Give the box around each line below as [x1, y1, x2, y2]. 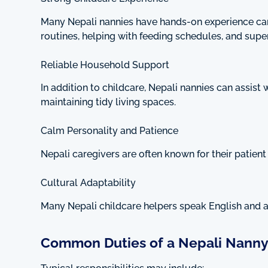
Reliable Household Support [41, 59, 169, 71]
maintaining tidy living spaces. [41, 96, 176, 108]
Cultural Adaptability [41, 177, 136, 189]
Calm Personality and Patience [41, 125, 178, 137]
